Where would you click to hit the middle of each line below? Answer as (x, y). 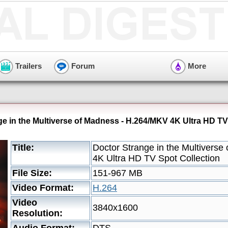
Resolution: (37, 213)
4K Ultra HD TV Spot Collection (156, 158)
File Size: (32, 173)
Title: (23, 148)
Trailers (27, 66)
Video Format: (43, 188)
